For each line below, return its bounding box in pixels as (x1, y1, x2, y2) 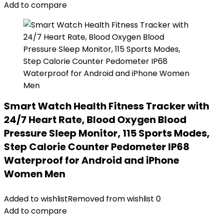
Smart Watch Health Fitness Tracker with (4, 99, 209, 113)
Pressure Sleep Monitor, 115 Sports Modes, (4, 126, 210, 140)
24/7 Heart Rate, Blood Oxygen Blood (4, 113, 186, 126)
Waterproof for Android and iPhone (4, 154, 179, 167)
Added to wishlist (4, 193, 68, 204)
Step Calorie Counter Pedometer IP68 (4, 140, 189, 154)
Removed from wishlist (68, 193, 154, 204)
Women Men (4, 167, 65, 181)
